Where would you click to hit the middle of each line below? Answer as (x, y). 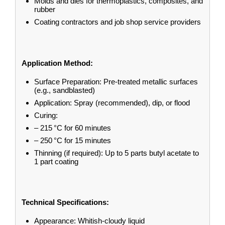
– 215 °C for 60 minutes (73, 128)
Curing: (46, 115)
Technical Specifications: (65, 202)
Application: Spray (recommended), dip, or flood (112, 102)
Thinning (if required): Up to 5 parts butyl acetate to (117, 153)
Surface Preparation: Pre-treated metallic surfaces (116, 81)
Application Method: (57, 63)
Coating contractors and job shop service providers (118, 22)
